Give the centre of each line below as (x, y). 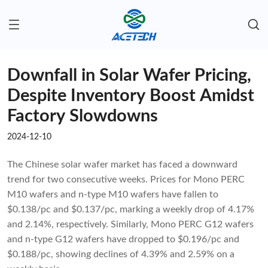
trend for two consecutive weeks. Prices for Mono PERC (126, 180)
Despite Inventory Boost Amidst (131, 96)
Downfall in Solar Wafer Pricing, (129, 76)
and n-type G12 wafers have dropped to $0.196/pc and (123, 240)
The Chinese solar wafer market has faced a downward (122, 165)
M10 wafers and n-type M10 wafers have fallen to (113, 195)
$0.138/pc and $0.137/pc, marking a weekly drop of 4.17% (131, 210)
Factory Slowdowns (83, 117)
